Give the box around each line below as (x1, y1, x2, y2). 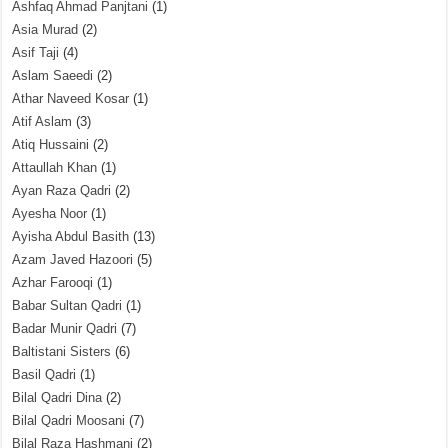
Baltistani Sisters (12, 344, 112, 359)
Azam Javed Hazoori (12, 252, 134, 267)
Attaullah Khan (12, 160, 98, 175)
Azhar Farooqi (12, 275, 94, 290)
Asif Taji (12, 45, 60, 60)
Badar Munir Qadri (12, 321, 118, 336)
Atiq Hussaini (12, 137, 90, 152)
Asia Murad (12, 22, 79, 37)
